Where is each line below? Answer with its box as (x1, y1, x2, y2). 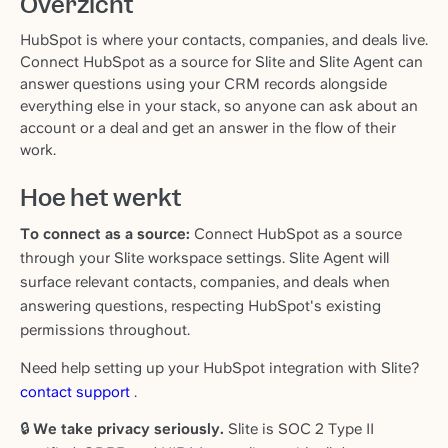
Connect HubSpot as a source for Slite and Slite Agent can (20, 53, 423, 71)
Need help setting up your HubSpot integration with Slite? (20, 358, 419, 377)
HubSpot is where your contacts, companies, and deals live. (20, 31, 428, 49)
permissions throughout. (20, 321, 190, 339)
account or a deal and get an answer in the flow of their (20, 119, 396, 137)
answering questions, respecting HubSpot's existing (20, 297, 381, 315)
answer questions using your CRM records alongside (20, 75, 387, 93)
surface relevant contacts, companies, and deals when (20, 273, 390, 291)
